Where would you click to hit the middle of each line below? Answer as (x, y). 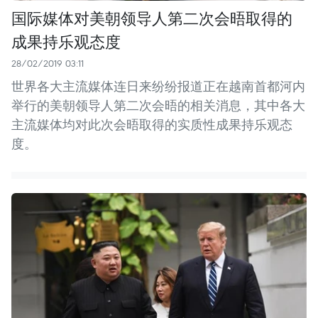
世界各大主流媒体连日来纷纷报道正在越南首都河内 (158, 86)
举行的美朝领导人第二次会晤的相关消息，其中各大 (158, 105)
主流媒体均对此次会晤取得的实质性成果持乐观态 (152, 124)
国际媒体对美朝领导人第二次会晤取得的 (152, 17)
